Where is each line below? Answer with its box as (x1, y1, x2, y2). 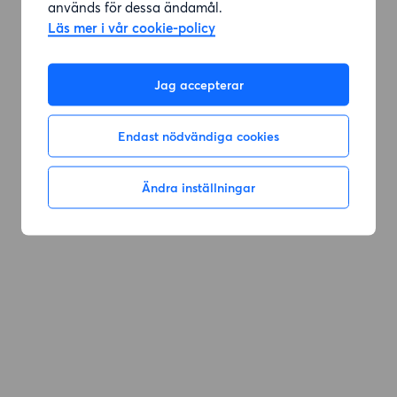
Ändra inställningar (142, 179, 255, 196)
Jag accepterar (153, 76, 244, 93)
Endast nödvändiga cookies (118, 128, 279, 144)
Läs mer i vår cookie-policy (48, 19, 215, 36)
